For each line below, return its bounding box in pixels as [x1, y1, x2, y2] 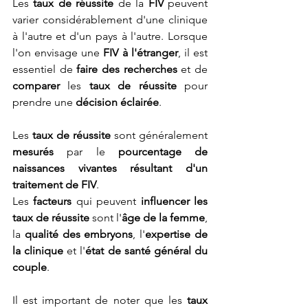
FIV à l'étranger [103, 46, 178, 60]
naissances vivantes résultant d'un [12, 162, 208, 175]
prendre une [12, 96, 76, 109]
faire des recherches [76, 63, 177, 76]
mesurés [12, 145, 54, 159]
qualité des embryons [24, 228, 133, 241]
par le [54, 145, 105, 159]
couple [12, 261, 47, 274]
